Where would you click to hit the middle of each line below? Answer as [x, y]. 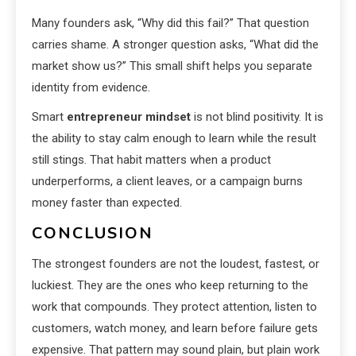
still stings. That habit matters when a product [151, 160]
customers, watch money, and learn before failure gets [175, 329]
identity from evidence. [91, 88]
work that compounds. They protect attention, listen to [174, 307]
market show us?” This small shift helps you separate [172, 66]
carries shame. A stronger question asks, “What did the [175, 45]
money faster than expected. [107, 203]
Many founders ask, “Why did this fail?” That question [170, 23]
